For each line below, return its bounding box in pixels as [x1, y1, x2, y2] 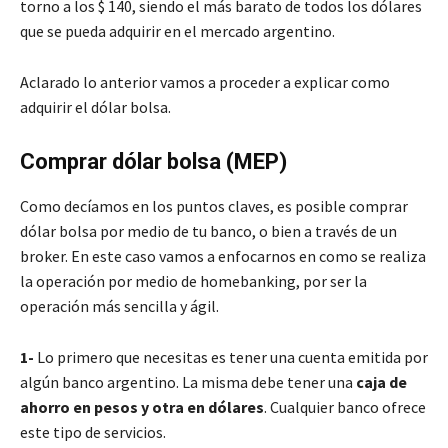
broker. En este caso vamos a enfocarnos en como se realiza [20, 245, 426, 266]
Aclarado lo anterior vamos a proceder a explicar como [20, 71, 390, 92]
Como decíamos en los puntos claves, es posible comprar [20, 195, 408, 216]
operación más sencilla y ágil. [20, 295, 219, 316]
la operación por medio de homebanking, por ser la [20, 270, 367, 291]
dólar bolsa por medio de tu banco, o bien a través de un [20, 220, 397, 241]
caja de [356, 371, 407, 392]
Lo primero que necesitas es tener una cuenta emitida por [34, 346, 428, 367]
